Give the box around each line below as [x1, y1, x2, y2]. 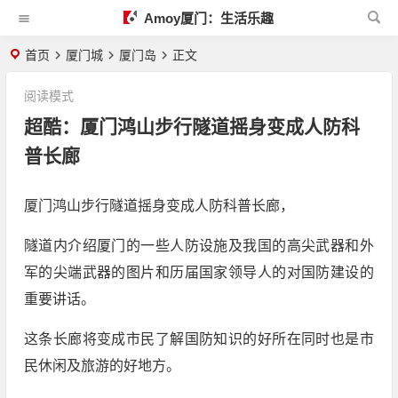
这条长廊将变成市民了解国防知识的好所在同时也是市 [23, 331, 374, 346]
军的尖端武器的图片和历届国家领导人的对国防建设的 [23, 265, 374, 280]
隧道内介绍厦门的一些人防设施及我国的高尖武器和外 [23, 238, 374, 253]
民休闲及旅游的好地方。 [23, 358, 180, 373]
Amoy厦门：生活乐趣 [140, 11, 274, 26]
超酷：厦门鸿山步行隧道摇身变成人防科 [23, 116, 360, 137]
